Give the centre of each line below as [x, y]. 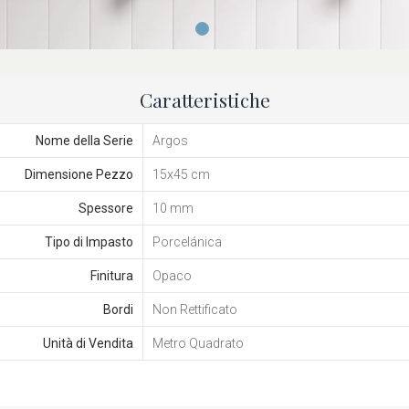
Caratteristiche [204, 100]
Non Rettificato [194, 310]
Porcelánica [187, 242]
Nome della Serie [84, 141]
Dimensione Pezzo [79, 175]
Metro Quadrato [198, 344]
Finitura [111, 276]
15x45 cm [181, 175]
